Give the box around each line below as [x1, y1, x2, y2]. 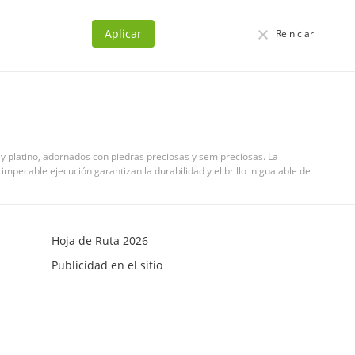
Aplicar [105, 26, 142, 41]
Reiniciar [276, 26, 314, 40]
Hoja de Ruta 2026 [51, 233, 148, 248]
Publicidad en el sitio [51, 258, 162, 273]
